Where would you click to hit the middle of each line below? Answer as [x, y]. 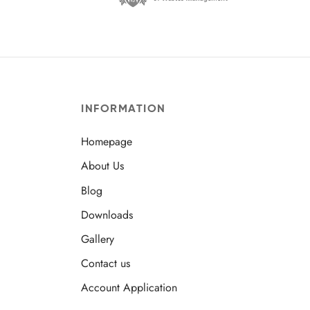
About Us [102, 166]
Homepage [107, 142]
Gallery [98, 239]
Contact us [106, 264]
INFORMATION [124, 108]
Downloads [107, 215]
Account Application [129, 288]
